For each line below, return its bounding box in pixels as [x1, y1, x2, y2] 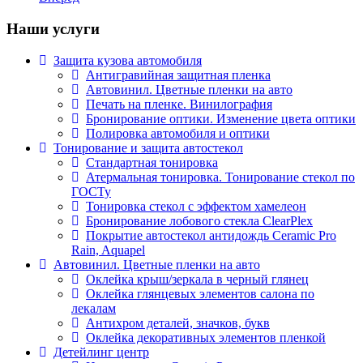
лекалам [71, 301, 116, 315]
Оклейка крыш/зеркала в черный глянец [86, 271, 309, 286]
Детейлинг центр [53, 344, 149, 359]
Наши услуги [6, 20, 100, 38]
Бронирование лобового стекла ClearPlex [86, 213, 313, 228]
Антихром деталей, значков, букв [86, 315, 270, 330]
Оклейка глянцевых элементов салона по [86, 286, 314, 301]
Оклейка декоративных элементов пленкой [86, 330, 326, 344]
